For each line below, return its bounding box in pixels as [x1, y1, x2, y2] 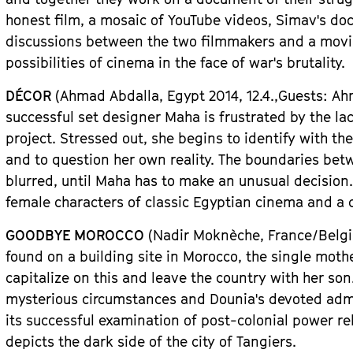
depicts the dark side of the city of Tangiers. [6, 333, 297, 350]
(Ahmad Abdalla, [51, 87, 168, 104]
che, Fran [237, 227, 298, 243]
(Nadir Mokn [144, 227, 230, 243]
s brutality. [276, 54, 346, 71]
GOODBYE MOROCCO [6, 227, 145, 243]
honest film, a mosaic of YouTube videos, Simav [6, 12, 318, 28]
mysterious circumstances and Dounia [6, 291, 256, 307]
